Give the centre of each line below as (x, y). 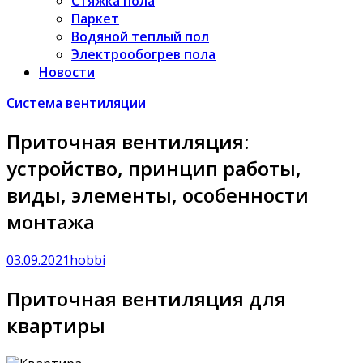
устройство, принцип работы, (154, 168)
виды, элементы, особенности (158, 194)
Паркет (95, 19)
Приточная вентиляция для (146, 298)
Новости (67, 72)
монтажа (51, 221)
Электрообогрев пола (143, 54)
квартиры (56, 325)
